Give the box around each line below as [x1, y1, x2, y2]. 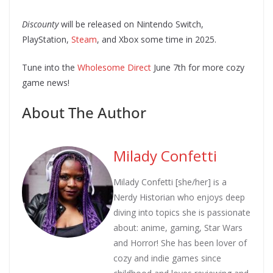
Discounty [22, 18, 58, 30]
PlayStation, [22, 34, 71, 46]
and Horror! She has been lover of [113, 237, 247, 249]
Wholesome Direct [77, 62, 151, 74]
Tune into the [22, 62, 77, 74]
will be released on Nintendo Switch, [58, 18, 204, 30]
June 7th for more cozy [151, 62, 244, 74]
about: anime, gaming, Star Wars [113, 222, 243, 234]
